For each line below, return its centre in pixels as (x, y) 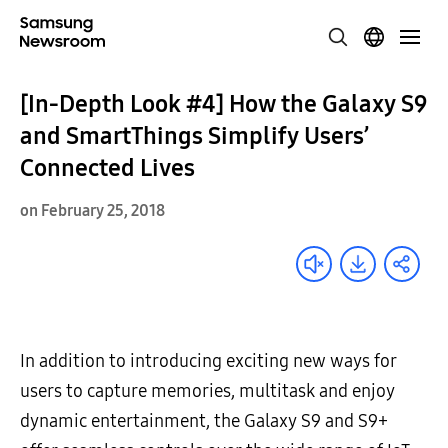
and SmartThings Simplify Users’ (194, 136)
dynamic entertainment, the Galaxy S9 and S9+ (204, 421)
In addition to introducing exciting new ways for (208, 361)
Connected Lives (107, 168)
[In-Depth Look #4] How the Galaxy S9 (223, 104)
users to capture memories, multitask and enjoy (207, 391)
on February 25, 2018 (92, 210)
